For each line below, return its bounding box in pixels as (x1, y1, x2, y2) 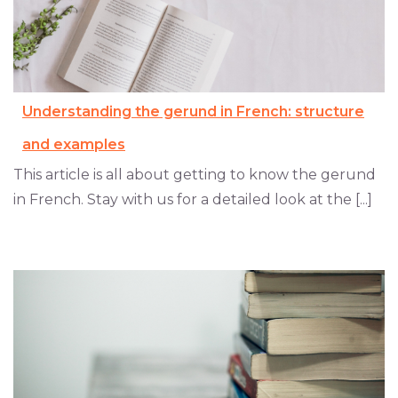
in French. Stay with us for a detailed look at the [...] (13, 190, 372, 208)
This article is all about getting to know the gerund (13, 165, 376, 183)
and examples (22, 135, 125, 153)
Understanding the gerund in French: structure (22, 102, 364, 120)
